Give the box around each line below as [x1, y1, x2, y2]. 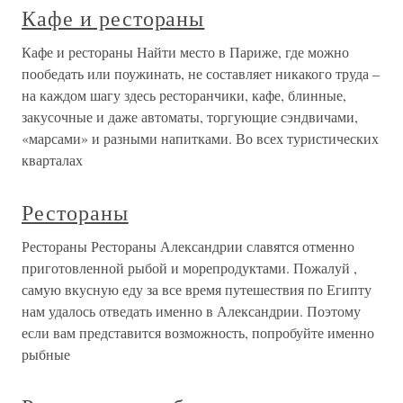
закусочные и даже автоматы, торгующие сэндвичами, [22, 107, 358, 126]
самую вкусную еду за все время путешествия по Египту [22, 280, 372, 299]
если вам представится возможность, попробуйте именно [22, 323, 374, 342]
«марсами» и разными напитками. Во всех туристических [22, 129, 379, 148]
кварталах [22, 150, 83, 169]
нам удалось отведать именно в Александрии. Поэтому [22, 301, 361, 320]
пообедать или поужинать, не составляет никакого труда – [22, 64, 380, 83]
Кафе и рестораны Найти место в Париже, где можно [22, 42, 349, 61]
